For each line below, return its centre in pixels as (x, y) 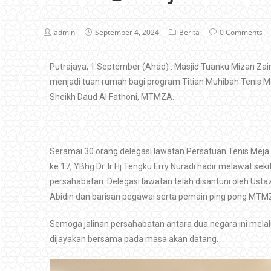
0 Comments (241, 32)
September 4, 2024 (127, 32)
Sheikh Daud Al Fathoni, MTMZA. (112, 96)
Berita (189, 32)
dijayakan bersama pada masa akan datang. (134, 239)
